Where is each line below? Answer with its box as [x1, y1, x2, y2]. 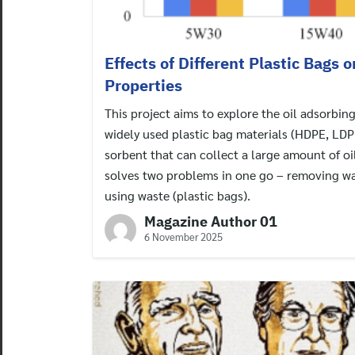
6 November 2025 [144, 229, 223, 243]
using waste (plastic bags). [105, 186, 250, 204]
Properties [105, 74, 182, 96]
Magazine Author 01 [144, 212, 277, 231]
